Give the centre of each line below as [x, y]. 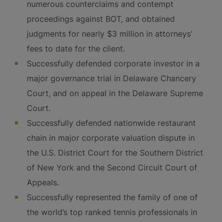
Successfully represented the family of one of [112, 197]
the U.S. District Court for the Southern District [115, 153]
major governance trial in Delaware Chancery [111, 78]
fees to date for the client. [76, 49]
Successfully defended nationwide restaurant [111, 123]
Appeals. [43, 182]
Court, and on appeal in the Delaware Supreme [115, 93]
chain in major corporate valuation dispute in [111, 138]
